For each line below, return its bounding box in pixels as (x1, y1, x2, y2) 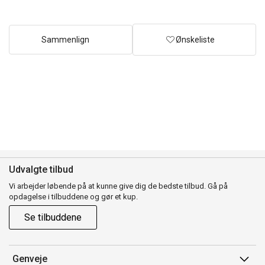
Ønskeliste (176, 34, 215, 44)
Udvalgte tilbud (9, 163, 73, 175)
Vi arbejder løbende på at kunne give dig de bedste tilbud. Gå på (9, 181, 228, 190)
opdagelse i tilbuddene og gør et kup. (9, 192, 138, 201)
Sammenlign (41, 34, 89, 44)
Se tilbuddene (24, 211, 82, 223)
